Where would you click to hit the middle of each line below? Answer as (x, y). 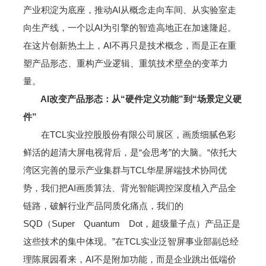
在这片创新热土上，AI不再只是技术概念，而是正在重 (129, 45)
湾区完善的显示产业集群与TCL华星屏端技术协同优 (125, 170)
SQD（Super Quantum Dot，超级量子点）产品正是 (132, 224)
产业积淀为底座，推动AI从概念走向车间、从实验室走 (129, 10)
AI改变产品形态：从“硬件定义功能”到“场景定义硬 (132, 99)
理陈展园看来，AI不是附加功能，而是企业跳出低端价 (129, 259)
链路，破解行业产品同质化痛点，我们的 (103, 206)
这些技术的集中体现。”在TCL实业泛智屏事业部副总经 (131, 241)
